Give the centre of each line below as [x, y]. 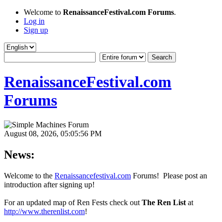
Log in [34, 21]
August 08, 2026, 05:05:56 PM [53, 133]
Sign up [36, 30]
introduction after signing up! [49, 184]
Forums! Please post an [169, 175]
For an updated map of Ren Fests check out [73, 202]
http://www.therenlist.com [44, 211]
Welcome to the [29, 175]
